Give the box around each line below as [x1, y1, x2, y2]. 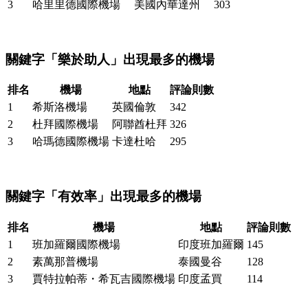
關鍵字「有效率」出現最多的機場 [5, 188, 201, 203]
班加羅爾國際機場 [32, 238, 120, 250]
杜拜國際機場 [32, 118, 98, 131]
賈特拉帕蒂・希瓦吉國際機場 [32, 272, 175, 285]
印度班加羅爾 [178, 238, 244, 250]
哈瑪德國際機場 [32, 135, 109, 148]
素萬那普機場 [32, 255, 98, 267]
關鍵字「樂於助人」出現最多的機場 [5, 52, 214, 67]
